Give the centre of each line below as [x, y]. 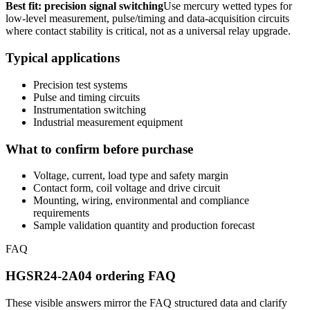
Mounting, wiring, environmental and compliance [141, 201]
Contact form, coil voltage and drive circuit [127, 188]
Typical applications [63, 58]
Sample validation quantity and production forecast [144, 226]
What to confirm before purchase [99, 149]
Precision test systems [80, 84]
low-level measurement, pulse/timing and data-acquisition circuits [147, 19]
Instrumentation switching [90, 109]
